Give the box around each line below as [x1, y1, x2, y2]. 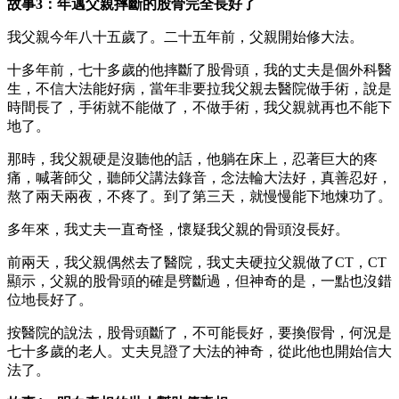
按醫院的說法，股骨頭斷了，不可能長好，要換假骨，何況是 [7, 324, 392, 340]
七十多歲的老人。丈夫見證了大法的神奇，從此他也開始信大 [7, 343, 392, 359]
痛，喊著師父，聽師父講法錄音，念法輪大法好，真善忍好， [7, 169, 392, 185]
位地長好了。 [7, 291, 93, 307]
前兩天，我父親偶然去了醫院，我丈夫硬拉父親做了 [7, 254, 335, 270]
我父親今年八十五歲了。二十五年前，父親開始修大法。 [7, 28, 363, 45]
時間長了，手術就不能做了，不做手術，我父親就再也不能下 [7, 99, 392, 115]
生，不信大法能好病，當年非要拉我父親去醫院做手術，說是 [7, 80, 392, 96]
